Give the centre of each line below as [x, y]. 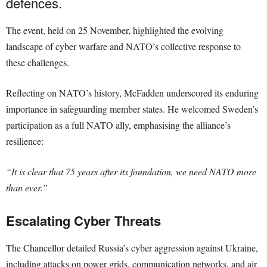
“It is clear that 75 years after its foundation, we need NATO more [131, 171]
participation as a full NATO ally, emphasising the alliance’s [118, 125]
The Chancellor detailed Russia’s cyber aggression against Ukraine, [132, 248]
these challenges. [38, 62]
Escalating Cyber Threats [83, 221]
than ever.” [27, 187]
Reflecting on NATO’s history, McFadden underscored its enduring [132, 93]
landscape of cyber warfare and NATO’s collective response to [123, 46]
